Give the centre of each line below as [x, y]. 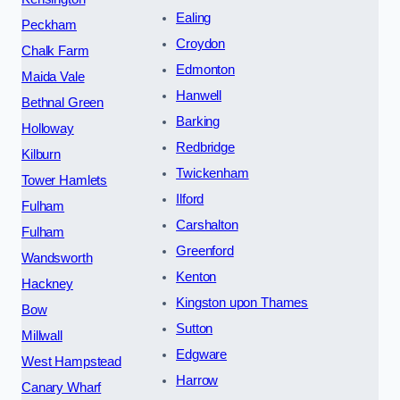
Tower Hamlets [65, 180]
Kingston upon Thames [242, 302]
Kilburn [41, 154]
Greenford [205, 250]
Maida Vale [53, 76]
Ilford [190, 199]
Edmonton [205, 69]
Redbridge [205, 147]
